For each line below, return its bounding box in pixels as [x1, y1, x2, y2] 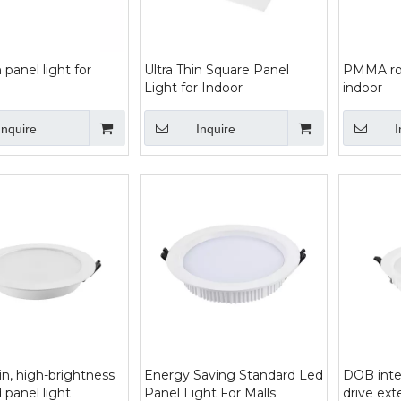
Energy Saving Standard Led [144, 367, 323, 383]
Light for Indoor [144, 80, 243, 96]
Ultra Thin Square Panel [144, 62, 289, 78]
